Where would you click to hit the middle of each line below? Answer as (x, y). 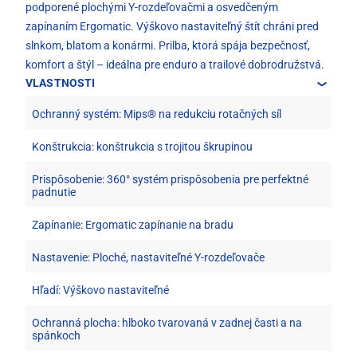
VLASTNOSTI (61, 82)
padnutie (54, 192)
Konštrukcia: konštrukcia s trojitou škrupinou (142, 146)
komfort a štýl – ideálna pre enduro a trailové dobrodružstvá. (175, 64)
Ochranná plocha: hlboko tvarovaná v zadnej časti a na (167, 322)
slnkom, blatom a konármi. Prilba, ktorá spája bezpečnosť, (168, 45)
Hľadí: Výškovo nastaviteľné (100, 290)
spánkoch (56, 335)
